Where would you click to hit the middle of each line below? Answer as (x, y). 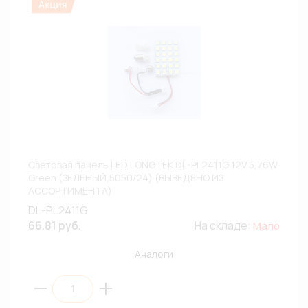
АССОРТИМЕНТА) (70, 191)
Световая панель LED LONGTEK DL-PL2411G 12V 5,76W (153, 165)
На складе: (224, 225)
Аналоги (154, 254)
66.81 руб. (55, 225)
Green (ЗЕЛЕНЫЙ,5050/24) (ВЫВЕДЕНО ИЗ (126, 178)
